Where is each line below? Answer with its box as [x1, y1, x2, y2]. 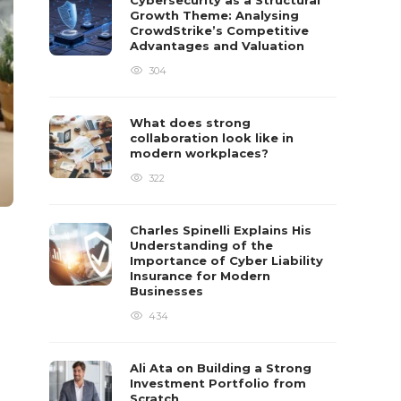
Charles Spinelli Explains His [130, 223, 312, 237]
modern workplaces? [130, 146, 273, 160]
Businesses [130, 284, 208, 298]
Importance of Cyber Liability [130, 253, 324, 268]
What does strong [130, 115, 252, 130]
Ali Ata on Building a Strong [130, 361, 312, 375]
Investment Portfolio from [130, 376, 307, 390]
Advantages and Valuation [130, 38, 309, 53]
